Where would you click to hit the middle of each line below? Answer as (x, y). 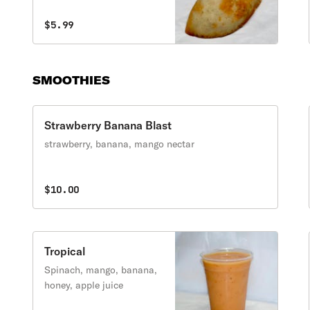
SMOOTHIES (72, 80)
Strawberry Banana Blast (108, 125)
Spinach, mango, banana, (101, 270)
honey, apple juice (84, 285)
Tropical (65, 251)
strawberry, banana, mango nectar (120, 144)
